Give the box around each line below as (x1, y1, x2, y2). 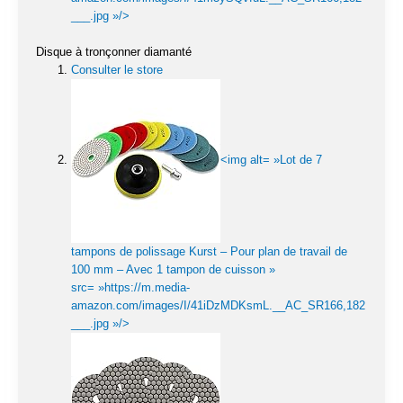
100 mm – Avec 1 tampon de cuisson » (71, 262, 275, 276)
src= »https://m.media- (71, 280, 190, 294)
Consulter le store (71, 62, 163, 76)
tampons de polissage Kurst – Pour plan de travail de (71, 244, 347, 258)
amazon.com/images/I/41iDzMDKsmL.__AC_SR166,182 (71, 298, 365, 312)
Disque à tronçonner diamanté (36, 44, 192, 58)
